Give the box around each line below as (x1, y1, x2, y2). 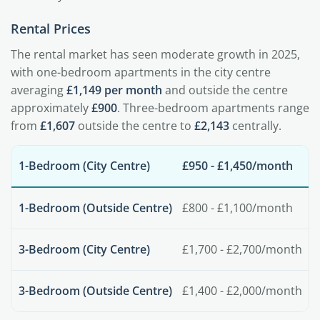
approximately (11, 100, 91, 116)
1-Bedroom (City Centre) (19, 158, 150, 174)
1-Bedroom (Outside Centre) (19, 200, 172, 216)
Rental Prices (11, 20, 91, 37)
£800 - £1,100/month (182, 200, 293, 216)
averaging (11, 82, 66, 98)
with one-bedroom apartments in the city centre (11, 64, 271, 80)
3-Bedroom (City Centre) (19, 241, 150, 257)
